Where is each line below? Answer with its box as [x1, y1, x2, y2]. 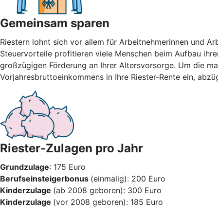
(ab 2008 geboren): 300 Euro [53, 185, 162, 195]
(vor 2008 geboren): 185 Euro [53, 197, 163, 207]
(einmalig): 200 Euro [91, 173, 165, 183]
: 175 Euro [49, 162, 86, 172]
